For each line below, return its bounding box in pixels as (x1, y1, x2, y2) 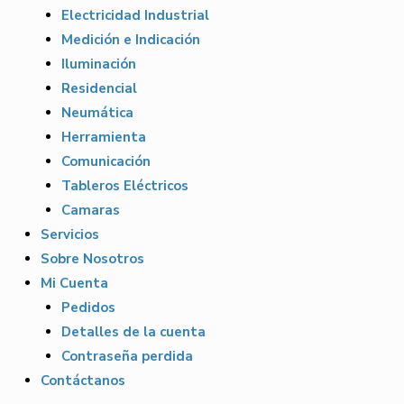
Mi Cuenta (41, 273, 108, 292)
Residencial (60, 78, 137, 97)
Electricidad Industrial (60, 5, 209, 24)
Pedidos (60, 298, 115, 317)
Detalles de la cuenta (60, 322, 206, 341)
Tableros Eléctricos (60, 176, 188, 195)
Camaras (60, 200, 120, 219)
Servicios (41, 225, 99, 243)
